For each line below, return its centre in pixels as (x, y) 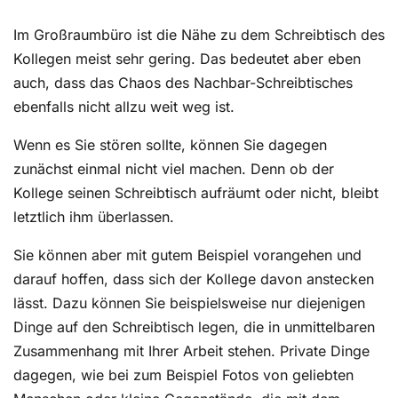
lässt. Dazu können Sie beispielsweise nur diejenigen (189, 303)
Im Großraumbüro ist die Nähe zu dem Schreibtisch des (199, 35)
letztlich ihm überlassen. (94, 217)
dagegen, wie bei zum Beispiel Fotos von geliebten (183, 375)
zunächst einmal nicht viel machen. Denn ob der (174, 169)
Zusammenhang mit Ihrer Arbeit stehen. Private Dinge (191, 351)
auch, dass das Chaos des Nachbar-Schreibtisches (183, 83)
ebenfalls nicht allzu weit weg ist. (124, 107)
